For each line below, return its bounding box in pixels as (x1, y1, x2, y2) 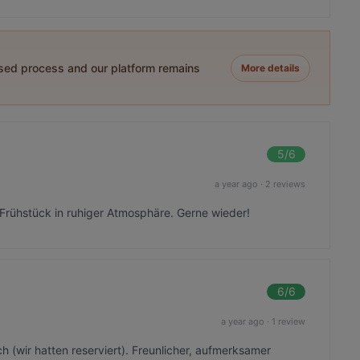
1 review (272, 315, 306, 327)
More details (241, 61, 301, 74)
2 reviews (265, 178, 306, 190)
